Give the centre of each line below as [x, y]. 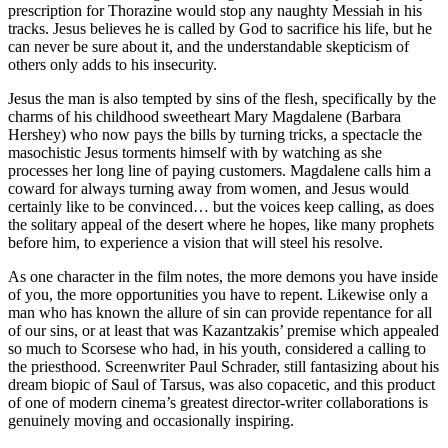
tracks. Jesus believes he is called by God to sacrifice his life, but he [220, 28]
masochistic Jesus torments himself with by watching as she [195, 152]
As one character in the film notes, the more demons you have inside [223, 276]
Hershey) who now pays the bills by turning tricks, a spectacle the [215, 134]
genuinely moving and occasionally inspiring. [151, 420]
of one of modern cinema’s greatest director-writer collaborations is [218, 402]
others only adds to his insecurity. [112, 64]
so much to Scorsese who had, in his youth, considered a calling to [217, 348]
